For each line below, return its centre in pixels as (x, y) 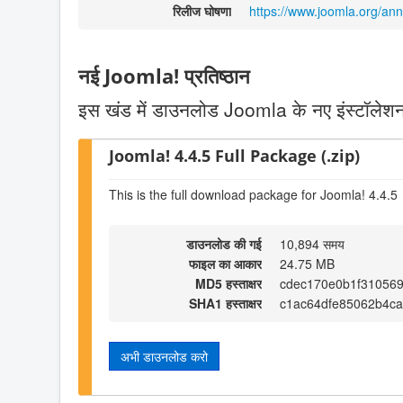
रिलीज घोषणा (202, 11)
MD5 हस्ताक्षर (228, 283)
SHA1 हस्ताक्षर (225, 303)
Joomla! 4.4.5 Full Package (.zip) (234, 155)
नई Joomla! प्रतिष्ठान (164, 76)
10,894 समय (312, 243)
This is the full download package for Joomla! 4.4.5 (253, 195)
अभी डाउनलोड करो (164, 356)
